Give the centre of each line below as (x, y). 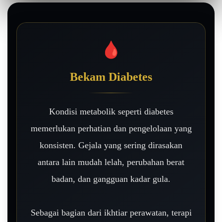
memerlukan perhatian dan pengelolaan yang (111, 128)
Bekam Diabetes (111, 77)
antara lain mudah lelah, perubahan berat (111, 162)
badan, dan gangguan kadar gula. (111, 179)
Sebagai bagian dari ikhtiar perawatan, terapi (111, 212)
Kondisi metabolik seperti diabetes (111, 111)
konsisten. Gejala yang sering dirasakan (111, 145)
